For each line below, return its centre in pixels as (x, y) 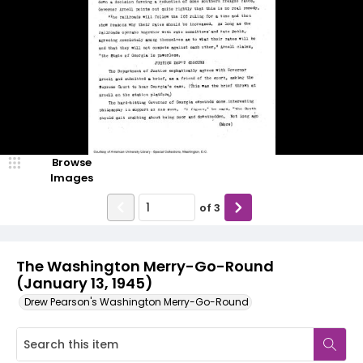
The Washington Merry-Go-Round (145, 266)
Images (71, 178)
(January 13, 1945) (84, 283)
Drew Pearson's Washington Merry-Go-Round (137, 302)
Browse (71, 162)
